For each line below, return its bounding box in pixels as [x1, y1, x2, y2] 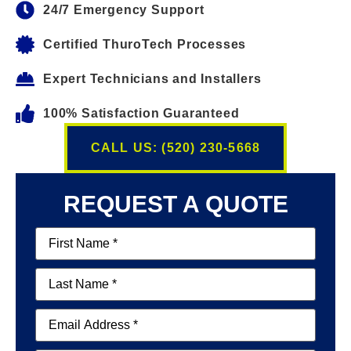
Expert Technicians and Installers [43, 72, 262, 86]
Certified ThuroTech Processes [43, 38, 247, 52]
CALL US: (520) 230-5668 [90, 141, 261, 155]
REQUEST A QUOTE [63, 191, 288, 218]
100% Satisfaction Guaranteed [43, 107, 240, 121]
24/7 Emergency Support [43, 3, 204, 17]
